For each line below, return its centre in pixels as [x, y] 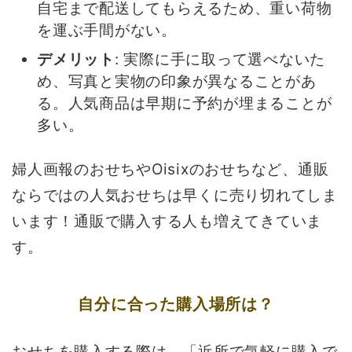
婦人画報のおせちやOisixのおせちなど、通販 [170, 169]
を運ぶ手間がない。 [107, 30]
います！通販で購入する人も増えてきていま [167, 221]
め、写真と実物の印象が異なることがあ [177, 82]
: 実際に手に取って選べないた [220, 60]
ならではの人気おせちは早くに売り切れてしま [175, 195]
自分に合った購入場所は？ [176, 304]
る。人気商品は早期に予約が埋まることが [185, 104]
